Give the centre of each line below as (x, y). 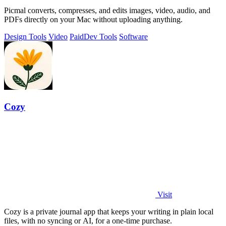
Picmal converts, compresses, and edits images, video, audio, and (107, 10)
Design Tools (25, 36)
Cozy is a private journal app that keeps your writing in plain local (109, 212)
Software (133, 36)
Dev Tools (100, 36)
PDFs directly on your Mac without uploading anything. (93, 19)
